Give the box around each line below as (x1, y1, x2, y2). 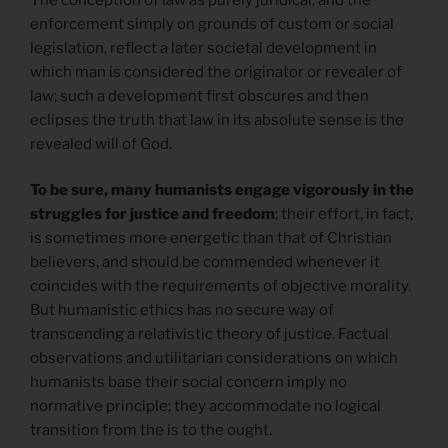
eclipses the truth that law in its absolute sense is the (30, 110, 404, 129)
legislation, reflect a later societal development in (30, 38, 377, 57)
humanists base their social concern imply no (30, 373, 347, 392)
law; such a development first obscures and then (30, 86, 369, 105)
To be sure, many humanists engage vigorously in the (30, 181, 414, 200)
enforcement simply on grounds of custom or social (30, 14, 394, 33)
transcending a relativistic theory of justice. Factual (30, 325, 389, 344)
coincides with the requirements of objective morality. (30, 277, 411, 296)
